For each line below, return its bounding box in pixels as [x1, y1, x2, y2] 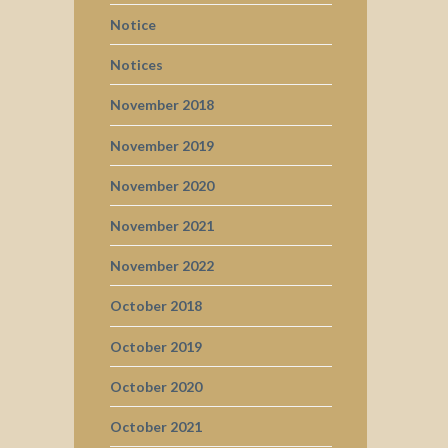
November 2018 [109, 96, 214, 114]
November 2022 [109, 257, 214, 275]
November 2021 [109, 217, 214, 235]
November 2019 [109, 136, 214, 154]
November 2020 [109, 176, 214, 194]
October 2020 [109, 377, 202, 395]
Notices [109, 56, 163, 74]
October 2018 [109, 297, 202, 315]
